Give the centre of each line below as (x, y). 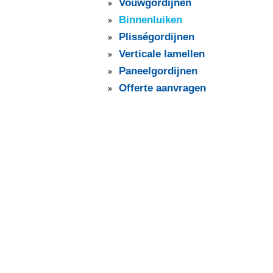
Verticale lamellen (162, 54)
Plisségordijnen (157, 37)
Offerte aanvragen (162, 88)
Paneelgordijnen (158, 71)
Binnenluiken (151, 20)
